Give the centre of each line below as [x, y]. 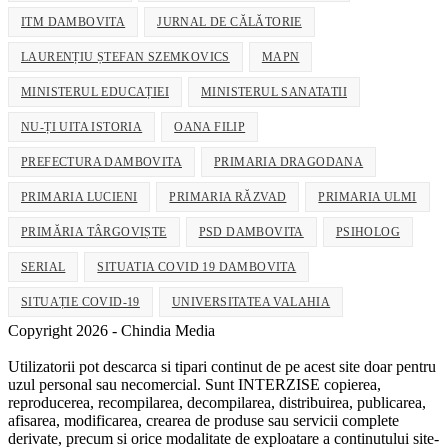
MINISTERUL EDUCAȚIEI [95, 91]
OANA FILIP [210, 126]
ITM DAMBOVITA [73, 21]
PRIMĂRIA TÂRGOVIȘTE [94, 231]
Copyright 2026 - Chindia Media [111, 330]
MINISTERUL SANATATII [274, 91]
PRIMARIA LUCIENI [79, 196]
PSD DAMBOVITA [251, 231]
